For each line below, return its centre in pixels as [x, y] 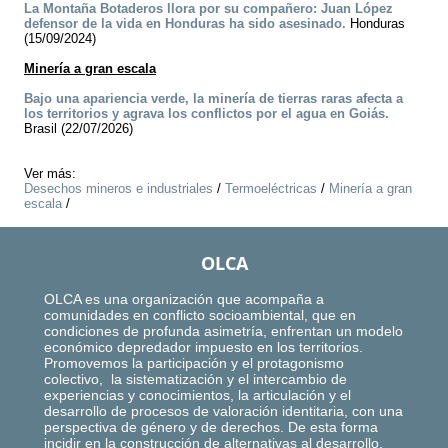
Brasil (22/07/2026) [78, 129]
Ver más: [50, 174]
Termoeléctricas [271, 189]
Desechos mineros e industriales [118, 189]
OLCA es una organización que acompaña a [184, 299]
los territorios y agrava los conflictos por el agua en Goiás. [206, 114]
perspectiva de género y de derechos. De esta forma [211, 427]
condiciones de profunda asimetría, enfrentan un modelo [223, 331]
